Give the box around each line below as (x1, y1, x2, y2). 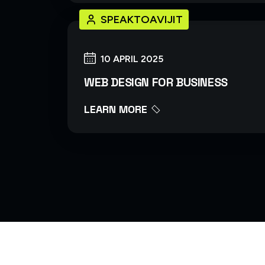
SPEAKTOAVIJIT (101, 12, 183, 26)
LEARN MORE (84, 102, 150, 116)
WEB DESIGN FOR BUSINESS (84, 74, 228, 90)
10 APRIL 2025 (101, 53, 163, 64)
